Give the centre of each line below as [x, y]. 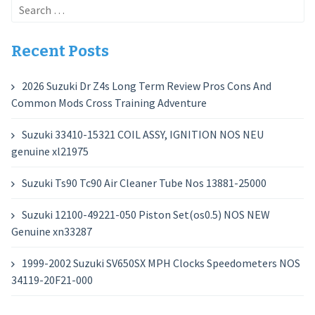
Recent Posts [60, 51]
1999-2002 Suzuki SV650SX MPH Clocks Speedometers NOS [161, 263]
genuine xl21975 [50, 151]
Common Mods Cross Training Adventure [109, 103]
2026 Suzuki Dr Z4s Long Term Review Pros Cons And [146, 86]
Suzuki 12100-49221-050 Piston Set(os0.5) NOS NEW [146, 214]
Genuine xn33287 [51, 231]
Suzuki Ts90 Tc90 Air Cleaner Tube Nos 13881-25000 [144, 183]
